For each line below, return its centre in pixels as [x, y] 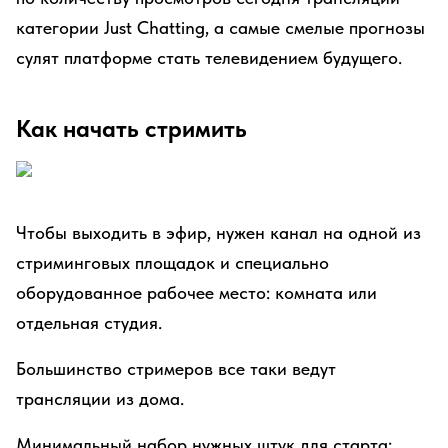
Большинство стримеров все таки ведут [176, 368]
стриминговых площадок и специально [172, 262]
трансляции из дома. [100, 398]
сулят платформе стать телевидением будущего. [209, 57]
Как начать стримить [131, 128]
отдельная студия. [89, 322]
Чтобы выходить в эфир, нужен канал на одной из [218, 232]
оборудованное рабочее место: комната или [196, 292]
